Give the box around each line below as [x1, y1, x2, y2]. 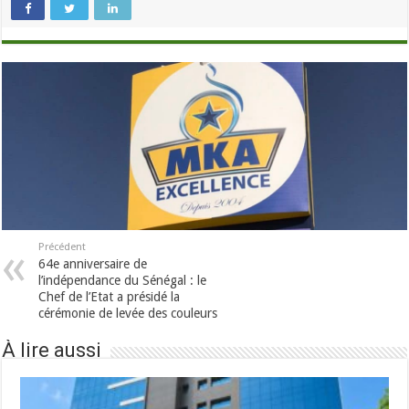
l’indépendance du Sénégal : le [38, 272, 207, 288]
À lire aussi [2, 338, 102, 362]
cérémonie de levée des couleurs [38, 305, 218, 320]
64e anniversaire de [38, 256, 148, 271]
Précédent [38, 240, 87, 253]
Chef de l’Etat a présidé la [38, 288, 181, 304]
